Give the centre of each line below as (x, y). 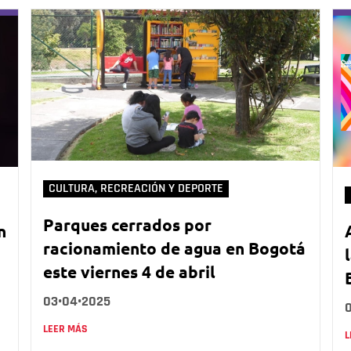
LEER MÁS (65, 329)
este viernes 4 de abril (129, 271)
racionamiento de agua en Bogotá (174, 248)
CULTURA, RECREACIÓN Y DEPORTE (136, 188)
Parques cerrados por (127, 224)
